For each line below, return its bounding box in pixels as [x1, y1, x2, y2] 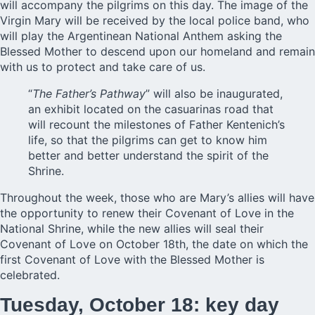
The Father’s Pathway [32, 86, 146, 101]
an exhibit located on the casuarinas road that [28, 101, 274, 116]
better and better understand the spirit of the [28, 148, 269, 162]
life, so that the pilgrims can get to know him [28, 132, 267, 147]
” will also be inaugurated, [146, 86, 283, 101]
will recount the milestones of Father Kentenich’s [28, 117, 285, 131]
